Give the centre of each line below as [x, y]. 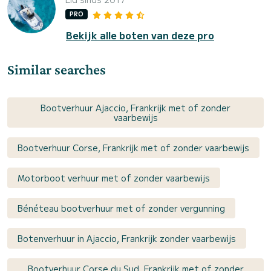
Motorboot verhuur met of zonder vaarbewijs [114, 178]
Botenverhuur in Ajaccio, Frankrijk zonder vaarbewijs [127, 238]
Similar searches [57, 69]
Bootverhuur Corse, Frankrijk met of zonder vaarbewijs [133, 147]
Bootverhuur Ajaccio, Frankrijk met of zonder [135, 107]
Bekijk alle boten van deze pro [140, 35]
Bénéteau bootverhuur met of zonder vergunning [121, 208]
